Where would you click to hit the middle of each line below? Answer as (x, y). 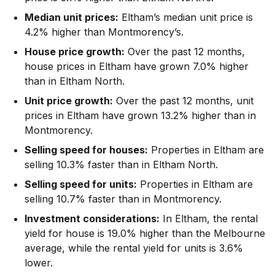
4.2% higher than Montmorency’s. (104, 32)
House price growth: (75, 51)
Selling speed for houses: (86, 149)
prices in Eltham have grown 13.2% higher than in (140, 115)
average (43, 248)
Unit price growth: (69, 100)
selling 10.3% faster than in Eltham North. (121, 164)
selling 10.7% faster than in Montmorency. (123, 199)
